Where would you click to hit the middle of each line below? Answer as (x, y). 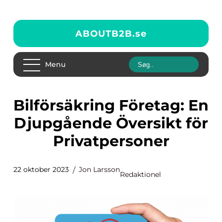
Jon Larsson (99, 169)
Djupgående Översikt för (111, 123)
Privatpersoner (111, 141)
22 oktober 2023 (41, 169)
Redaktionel (140, 174)
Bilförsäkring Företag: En (19, 105)
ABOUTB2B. (105, 33)
